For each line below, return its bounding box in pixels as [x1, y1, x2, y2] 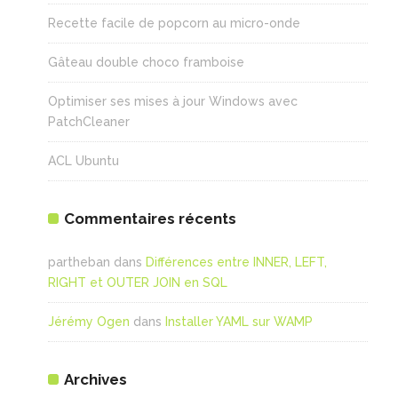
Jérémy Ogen [47, 314, 130, 329]
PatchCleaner [47, 114, 130, 129]
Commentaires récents [63, 209, 236, 227]
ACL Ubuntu [47, 153, 119, 168]
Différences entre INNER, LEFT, [145, 254, 327, 269]
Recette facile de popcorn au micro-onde [47, 15, 300, 30]
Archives [63, 370, 127, 388]
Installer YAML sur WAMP [164, 314, 313, 329]
